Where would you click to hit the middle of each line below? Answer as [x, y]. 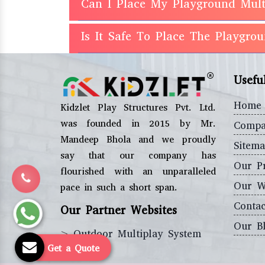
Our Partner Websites [119, 210]
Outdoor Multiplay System [137, 234]
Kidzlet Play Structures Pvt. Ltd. [138, 107]
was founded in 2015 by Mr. [138, 123]
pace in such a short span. [119, 187]
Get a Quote [73, 248]
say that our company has [138, 155]
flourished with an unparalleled [138, 171]
